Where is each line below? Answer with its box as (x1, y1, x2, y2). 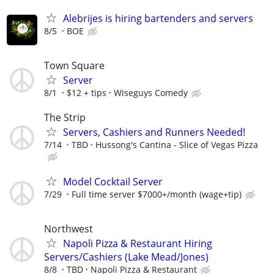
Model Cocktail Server (63, 174, 163, 188)
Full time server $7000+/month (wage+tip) (72, 188, 242, 200)
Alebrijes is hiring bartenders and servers (63, 12, 253, 26)
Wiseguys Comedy (114, 87, 188, 99)
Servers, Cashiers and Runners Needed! (63, 125, 245, 139)
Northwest (44, 221, 93, 235)
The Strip (44, 110, 86, 124)
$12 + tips (67, 87, 106, 99)
